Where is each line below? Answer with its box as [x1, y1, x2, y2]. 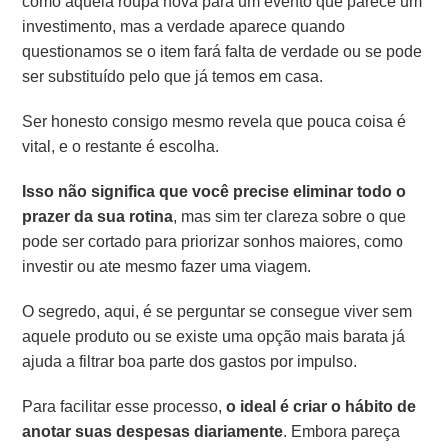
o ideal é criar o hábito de [226, 394, 417, 418]
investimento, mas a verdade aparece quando [22, 14, 346, 38]
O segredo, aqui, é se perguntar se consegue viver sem [22, 299, 413, 323]
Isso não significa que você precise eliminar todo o [22, 179, 407, 203]
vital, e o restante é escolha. [22, 134, 220, 158]
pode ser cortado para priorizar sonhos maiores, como [22, 229, 404, 253]
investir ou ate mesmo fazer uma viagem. [22, 254, 312, 278]
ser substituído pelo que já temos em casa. [22, 64, 324, 88]
